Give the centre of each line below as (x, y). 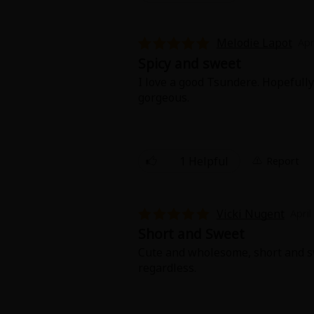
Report (282, 161)
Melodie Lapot (254, 43)
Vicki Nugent (250, 213)
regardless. (167, 268)
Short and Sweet (191, 234)
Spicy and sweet (189, 63)
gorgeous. (163, 97)
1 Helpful (204, 162)
